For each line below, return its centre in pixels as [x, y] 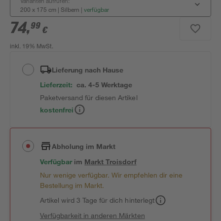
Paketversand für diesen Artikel [89, 97]
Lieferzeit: [56, 85]
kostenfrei [57, 110]
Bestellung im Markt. [72, 185]
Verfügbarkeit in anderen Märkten [92, 215]
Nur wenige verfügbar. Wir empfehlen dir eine [111, 175]
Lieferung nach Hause [88, 70]
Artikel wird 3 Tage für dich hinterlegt [97, 200]
